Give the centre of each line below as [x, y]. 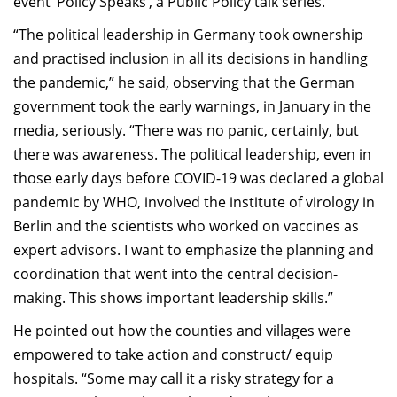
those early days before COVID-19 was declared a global [198, 178]
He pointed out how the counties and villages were [182, 331]
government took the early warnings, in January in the [192, 106]
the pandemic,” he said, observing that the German [184, 82]
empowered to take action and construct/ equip [173, 354]
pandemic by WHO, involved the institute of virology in [194, 202]
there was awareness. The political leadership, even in [192, 154]
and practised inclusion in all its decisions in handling [191, 58]
